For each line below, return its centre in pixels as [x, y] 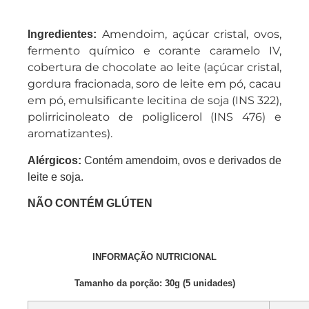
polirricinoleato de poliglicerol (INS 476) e [154, 117]
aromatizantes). [70, 134]
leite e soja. [56, 177]
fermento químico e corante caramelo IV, [154, 51]
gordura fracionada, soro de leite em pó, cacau [154, 84]
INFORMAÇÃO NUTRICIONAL [154, 257]
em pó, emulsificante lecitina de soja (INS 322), [154, 101]
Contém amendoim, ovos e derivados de [183, 160]
